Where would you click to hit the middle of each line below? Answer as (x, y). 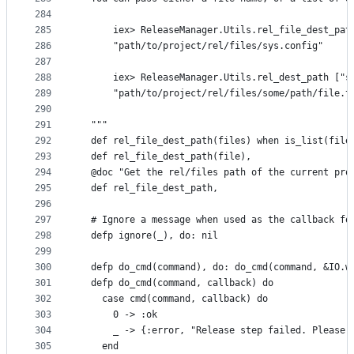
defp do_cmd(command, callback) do (177, 283)
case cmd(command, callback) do (174, 299)
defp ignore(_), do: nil (149, 236)
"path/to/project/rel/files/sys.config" (201, 46)
